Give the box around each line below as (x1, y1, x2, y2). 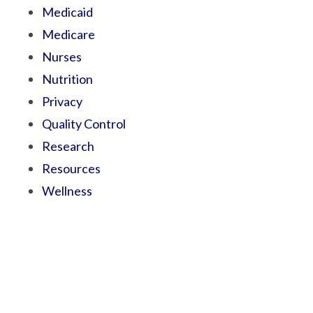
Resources (42, 161, 101, 176)
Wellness (42, 183, 92, 198)
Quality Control (42, 116, 126, 131)
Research (42, 138, 94, 154)
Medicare (42, 27, 95, 42)
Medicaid (42, 4, 93, 20)
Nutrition (42, 71, 93, 87)
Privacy (42, 94, 82, 109)
